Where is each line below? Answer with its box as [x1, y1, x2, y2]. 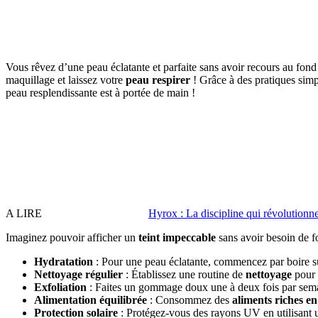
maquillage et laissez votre [6, 74, 126, 87]
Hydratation [34, 256, 93, 268]
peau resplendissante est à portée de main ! [6, 87, 195, 99]
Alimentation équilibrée [34, 294, 147, 307]
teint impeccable [138, 231, 216, 244]
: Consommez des [147, 294, 232, 307]
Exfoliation [34, 281, 87, 294]
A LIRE [6, 207, 42, 220]
